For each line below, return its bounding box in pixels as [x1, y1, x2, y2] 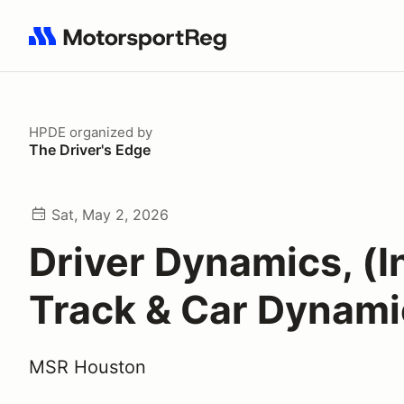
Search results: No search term [28, 37, 238, 55]
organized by [66, 124, 152, 141]
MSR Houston [29, 356, 146, 378]
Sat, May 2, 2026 [51, 206, 169, 224]
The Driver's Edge [29, 141, 151, 159]
